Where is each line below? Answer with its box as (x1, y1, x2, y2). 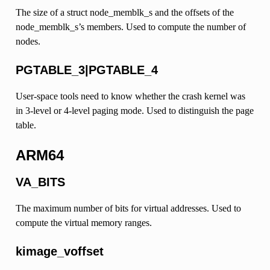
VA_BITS (15, 175, 65, 189)
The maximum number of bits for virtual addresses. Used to (15, 203, 241, 214)
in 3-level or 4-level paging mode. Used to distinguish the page (15, 105, 254, 116)
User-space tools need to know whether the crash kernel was (15, 90, 245, 101)
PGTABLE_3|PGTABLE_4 (15, 63, 158, 77)
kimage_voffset (15, 245, 104, 259)
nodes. (15, 36, 40, 46)
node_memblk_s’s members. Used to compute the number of (15, 21, 246, 32)
